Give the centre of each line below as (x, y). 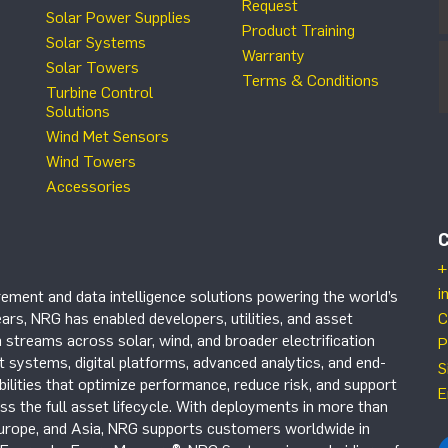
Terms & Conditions (310, 80)
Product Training (298, 30)
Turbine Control (99, 92)
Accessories (88, 186)
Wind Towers (91, 161)
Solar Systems (96, 42)
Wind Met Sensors (107, 136)
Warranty (273, 55)
